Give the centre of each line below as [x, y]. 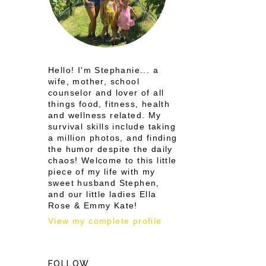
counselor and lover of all [106, 93]
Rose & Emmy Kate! [93, 205]
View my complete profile [105, 221]
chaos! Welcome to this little [113, 160]
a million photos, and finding [113, 138]
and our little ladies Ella [102, 194]
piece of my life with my [102, 172]
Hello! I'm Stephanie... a [103, 70]
